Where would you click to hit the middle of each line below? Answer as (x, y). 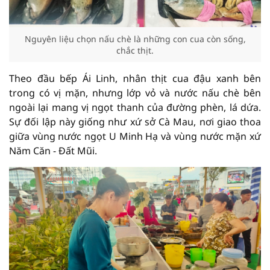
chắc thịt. (135, 50)
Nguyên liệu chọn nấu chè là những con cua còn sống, (135, 39)
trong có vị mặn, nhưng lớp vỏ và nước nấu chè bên (135, 93)
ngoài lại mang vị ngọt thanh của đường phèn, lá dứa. (135, 107)
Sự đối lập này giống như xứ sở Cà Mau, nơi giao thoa (135, 122)
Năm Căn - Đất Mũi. (53, 151)
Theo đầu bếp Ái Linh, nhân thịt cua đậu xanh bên (135, 78)
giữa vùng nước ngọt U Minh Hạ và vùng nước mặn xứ (135, 136)
